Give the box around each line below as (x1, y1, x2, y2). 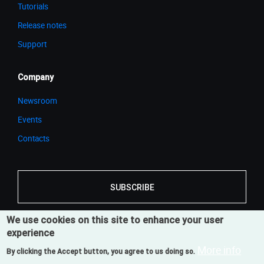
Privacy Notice (160, 236, 210, 247)
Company (18, 71, 54, 82)
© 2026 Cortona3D (18, 236, 90, 247)
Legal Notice (104, 236, 148, 247)
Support (18, 38, 47, 49)
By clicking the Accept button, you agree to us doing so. (6, 247, 196, 256)
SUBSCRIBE (110, 181, 154, 193)
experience (6, 227, 55, 239)
